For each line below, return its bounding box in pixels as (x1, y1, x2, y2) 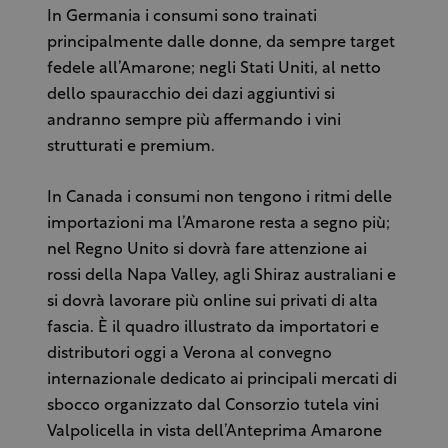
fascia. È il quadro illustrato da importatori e (46, 320, 379, 337)
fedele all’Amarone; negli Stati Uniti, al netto (46, 61, 381, 78)
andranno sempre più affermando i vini (46, 113, 341, 130)
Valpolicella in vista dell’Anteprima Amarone (46, 424, 382, 441)
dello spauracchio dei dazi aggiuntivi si (46, 87, 335, 104)
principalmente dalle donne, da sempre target (46, 35, 395, 52)
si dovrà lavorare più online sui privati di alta (46, 294, 378, 311)
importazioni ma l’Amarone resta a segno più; (46, 216, 390, 233)
